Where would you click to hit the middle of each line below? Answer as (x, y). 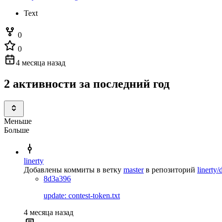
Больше (17, 130)
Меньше (18, 121)
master (134, 169)
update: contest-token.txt (82, 195)
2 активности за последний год (87, 83)
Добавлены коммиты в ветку (73, 169)
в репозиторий (170, 169)
